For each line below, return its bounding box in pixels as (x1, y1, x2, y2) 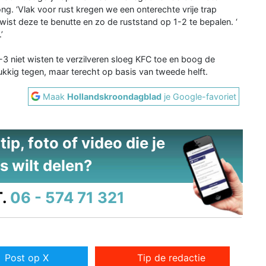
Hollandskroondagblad (67, 91, 162, 102)
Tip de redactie (137, 252, 206, 264)
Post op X (4, 252, 49, 264)
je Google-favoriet (161, 91, 237, 102)
